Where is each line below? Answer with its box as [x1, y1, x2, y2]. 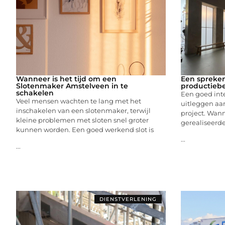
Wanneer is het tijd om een [16, 74, 117, 83]
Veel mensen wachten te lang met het [16, 96, 141, 105]
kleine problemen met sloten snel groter [16, 116, 149, 124]
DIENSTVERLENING [99, 195, 157, 202]
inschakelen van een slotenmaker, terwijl [16, 106, 151, 115]
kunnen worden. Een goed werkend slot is [16, 125, 154, 134]
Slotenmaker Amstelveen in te [16, 81, 128, 90]
